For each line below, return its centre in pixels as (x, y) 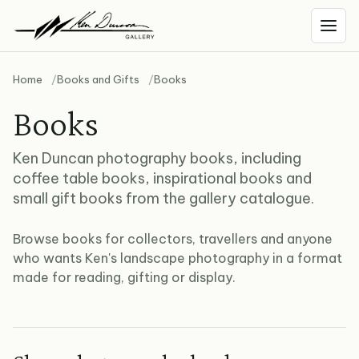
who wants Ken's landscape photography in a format (177, 258)
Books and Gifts (98, 79)
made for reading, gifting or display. (124, 277)
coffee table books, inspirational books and (162, 178)
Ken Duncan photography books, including (157, 158)
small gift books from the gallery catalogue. (163, 198)
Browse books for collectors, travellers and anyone (173, 239)
